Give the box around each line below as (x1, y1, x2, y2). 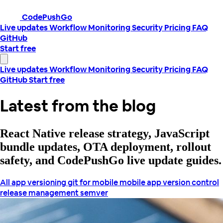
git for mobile (68, 177, 119, 188)
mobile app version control (119, 177, 219, 188)
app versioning (11, 177, 68, 188)
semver (80, 187, 108, 198)
